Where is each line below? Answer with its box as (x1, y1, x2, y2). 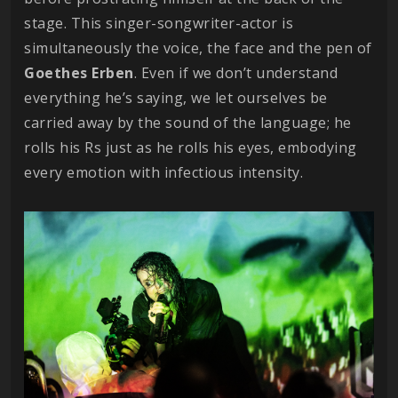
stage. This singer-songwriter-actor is (24, 13, 293, 34)
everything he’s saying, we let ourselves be (24, 88, 328, 108)
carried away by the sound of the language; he (24, 113, 352, 133)
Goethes (24, 63, 88, 84)
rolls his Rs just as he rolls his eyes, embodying (24, 138, 357, 158)
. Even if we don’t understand (133, 63, 338, 84)
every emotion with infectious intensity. (24, 163, 303, 183)
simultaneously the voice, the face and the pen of (24, 38, 372, 59)
